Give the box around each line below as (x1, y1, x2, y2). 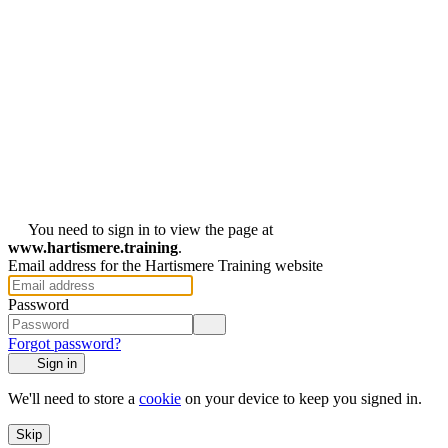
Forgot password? (8, 335, 121, 352)
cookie (139, 390, 181, 407)
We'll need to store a (8, 390, 139, 407)
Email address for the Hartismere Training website (8, 257, 323, 274)
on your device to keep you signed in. (181, 390, 422, 407)
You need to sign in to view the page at (28, 221, 273, 238)
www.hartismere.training (8, 239, 178, 256)
